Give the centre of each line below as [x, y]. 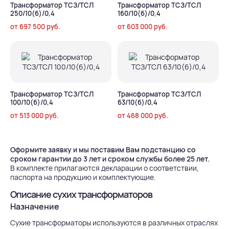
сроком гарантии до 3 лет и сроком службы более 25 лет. [110, 159]
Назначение [35, 207]
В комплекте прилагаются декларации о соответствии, [105, 168]
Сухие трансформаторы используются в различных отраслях [114, 223]
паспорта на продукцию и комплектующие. [83, 177]
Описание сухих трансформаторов [81, 194]
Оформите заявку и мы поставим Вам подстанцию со [103, 150]
